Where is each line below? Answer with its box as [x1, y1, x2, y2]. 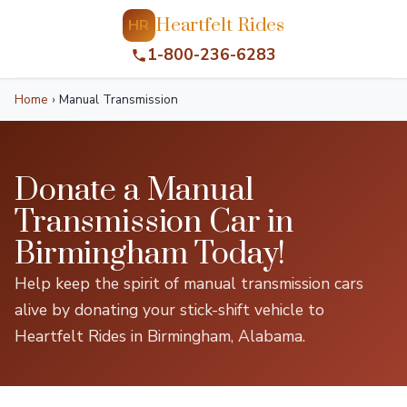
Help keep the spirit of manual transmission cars [15, 273, 363, 294]
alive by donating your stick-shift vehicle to [15, 299, 324, 321]
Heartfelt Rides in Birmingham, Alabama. [15, 325, 305, 347]
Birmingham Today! [15, 234, 286, 274]
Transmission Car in [15, 203, 293, 243]
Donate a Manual [15, 171, 253, 211]
